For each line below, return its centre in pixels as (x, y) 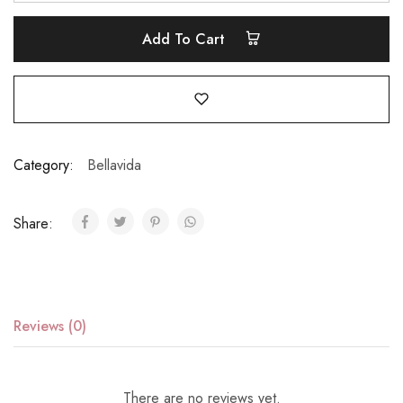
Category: (44, 166)
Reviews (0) (50, 327)
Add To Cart (186, 39)
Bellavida (114, 166)
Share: (36, 224)
